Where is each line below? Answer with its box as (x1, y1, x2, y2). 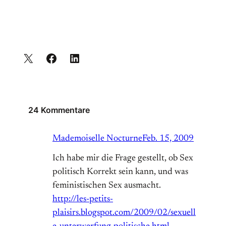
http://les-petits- (52, 195, 113, 204)
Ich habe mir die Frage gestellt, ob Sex (52, 154, 193, 163)
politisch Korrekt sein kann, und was (52, 167, 188, 177)
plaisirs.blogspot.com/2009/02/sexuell (52, 208, 196, 218)
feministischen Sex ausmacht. (52, 181, 161, 191)
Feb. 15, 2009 (142, 134, 194, 144)
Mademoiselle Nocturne (52, 134, 142, 144)
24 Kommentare (28, 105, 90, 116)
